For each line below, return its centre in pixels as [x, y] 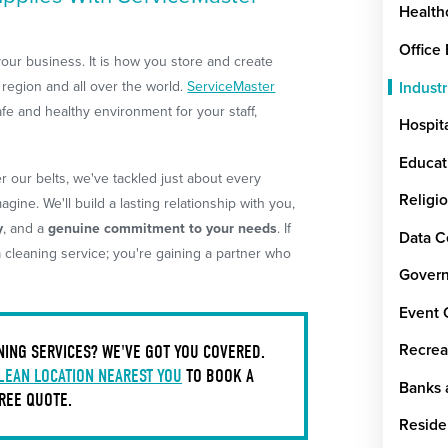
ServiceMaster [231, 87]
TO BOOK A [218, 375]
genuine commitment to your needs [163, 229]
